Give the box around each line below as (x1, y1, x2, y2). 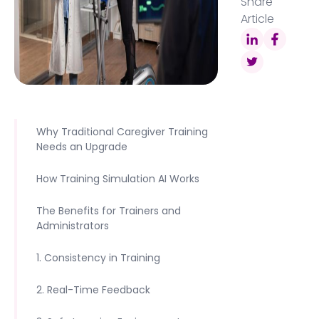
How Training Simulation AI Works (36, 172, 199, 186)
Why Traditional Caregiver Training (36, 125, 208, 139)
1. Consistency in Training (36, 251, 160, 265)
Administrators (36, 219, 109, 233)
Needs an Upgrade (36, 140, 127, 154)
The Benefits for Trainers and (36, 204, 181, 218)
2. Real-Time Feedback (36, 283, 150, 297)
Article (240, 11, 274, 27)
